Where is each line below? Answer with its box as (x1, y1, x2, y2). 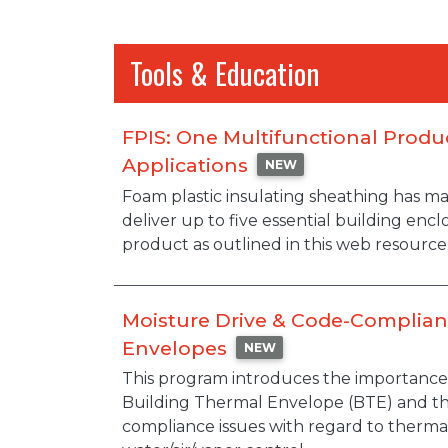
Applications (122, 153, 248, 178)
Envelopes (122, 335, 227, 360)
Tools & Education (130, 52, 319, 95)
